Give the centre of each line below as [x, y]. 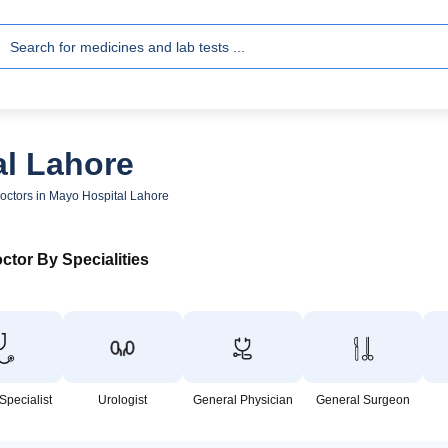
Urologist [123, 400]
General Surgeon [362, 400]
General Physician [242, 400]
